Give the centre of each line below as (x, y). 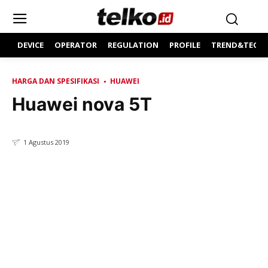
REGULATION (133, 45)
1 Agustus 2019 (46, 142)
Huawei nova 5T (82, 104)
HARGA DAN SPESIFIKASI (56, 81)
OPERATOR (76, 45)
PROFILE (185, 45)
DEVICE (31, 45)
